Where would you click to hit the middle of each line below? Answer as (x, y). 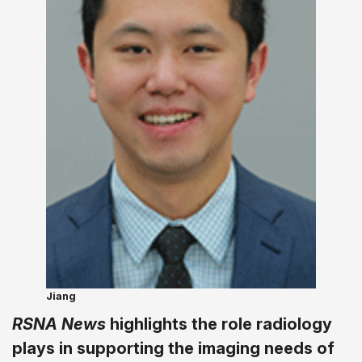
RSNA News (59, 324)
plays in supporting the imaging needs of (173, 348)
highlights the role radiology (219, 324)
